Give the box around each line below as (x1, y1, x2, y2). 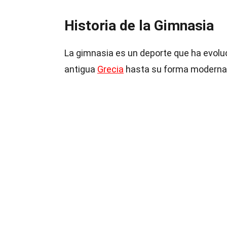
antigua (64, 64, 97, 74)
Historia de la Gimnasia (64, 17, 214, 34)
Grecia (97, 64, 124, 74)
